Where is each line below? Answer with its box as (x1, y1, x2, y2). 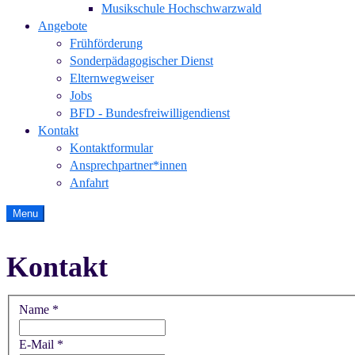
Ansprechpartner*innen (70, 158, 187, 172)
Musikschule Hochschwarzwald (101, 2, 261, 15)
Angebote (38, 19, 87, 32)
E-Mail (19, 337, 54, 351)
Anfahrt (70, 176, 109, 189)
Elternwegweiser (70, 71, 154, 85)
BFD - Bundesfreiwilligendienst (70, 106, 230, 120)
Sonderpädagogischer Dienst (70, 54, 213, 67)
